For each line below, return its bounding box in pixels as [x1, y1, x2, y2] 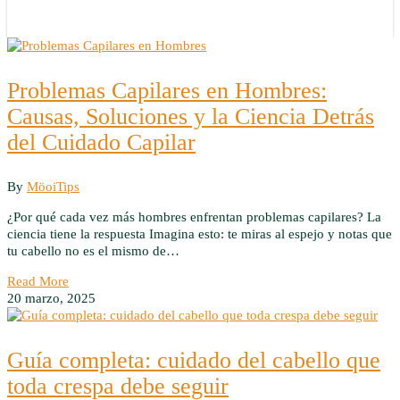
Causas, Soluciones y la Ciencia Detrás [7, 104, 374, 129]
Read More [7, 274, 69, 288]
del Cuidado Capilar [7, 129, 196, 155]
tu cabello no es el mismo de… [7, 244, 179, 258]
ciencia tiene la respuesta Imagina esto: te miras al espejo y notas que [7, 227, 392, 241]
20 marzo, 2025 [7, 291, 96, 305]
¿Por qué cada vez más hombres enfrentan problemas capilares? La [7, 210, 381, 224]
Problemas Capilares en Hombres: [7, 78, 327, 104]
